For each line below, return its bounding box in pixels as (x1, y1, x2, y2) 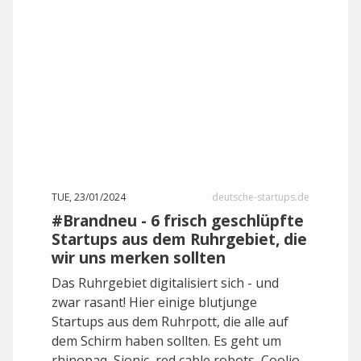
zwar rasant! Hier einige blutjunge (52, 293, 257, 311)
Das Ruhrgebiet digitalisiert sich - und (52, 274, 279, 292)
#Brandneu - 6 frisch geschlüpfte (52, 210, 304, 231)
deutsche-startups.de (212, 190, 309, 204)
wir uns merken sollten (52, 247, 226, 268)
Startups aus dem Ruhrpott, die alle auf (52, 313, 288, 330)
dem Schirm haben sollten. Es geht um (52, 332, 281, 350)
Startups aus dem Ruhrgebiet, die (52, 228, 307, 250)
